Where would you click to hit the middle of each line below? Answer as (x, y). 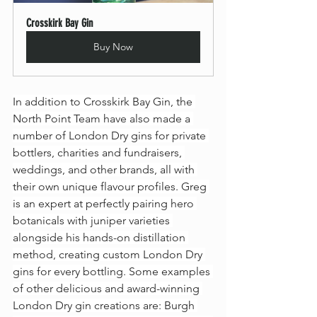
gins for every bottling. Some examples (113, 272)
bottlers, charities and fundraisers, (99, 153)
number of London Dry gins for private (111, 136)
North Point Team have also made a (103, 119)
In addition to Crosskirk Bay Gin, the (104, 102)
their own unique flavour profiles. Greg (111, 187)
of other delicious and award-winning (108, 289)
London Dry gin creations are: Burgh (105, 306)
